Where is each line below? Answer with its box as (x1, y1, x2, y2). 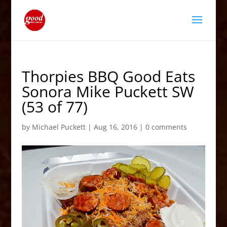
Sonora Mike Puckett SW (21, 81, 194, 102)
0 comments (145, 122, 187, 132)
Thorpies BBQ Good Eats (21, 66, 195, 87)
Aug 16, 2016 (93, 122, 137, 132)
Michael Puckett (31, 122, 86, 132)
